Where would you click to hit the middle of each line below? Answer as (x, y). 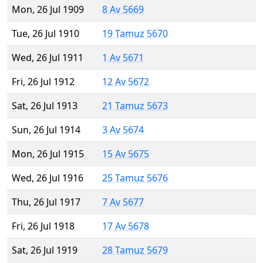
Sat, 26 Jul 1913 (45, 106)
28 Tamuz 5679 (135, 250)
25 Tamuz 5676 (135, 178)
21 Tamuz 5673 (135, 106)
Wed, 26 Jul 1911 (48, 58)
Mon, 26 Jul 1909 (48, 10)
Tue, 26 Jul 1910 (45, 34)
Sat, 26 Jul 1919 (45, 250)
